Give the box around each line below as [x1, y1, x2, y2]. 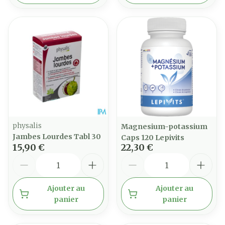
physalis [13, 121, 42, 130]
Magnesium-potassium [121, 122, 207, 131]
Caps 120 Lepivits [121, 133, 184, 142]
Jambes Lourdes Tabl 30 [13, 132, 101, 141]
